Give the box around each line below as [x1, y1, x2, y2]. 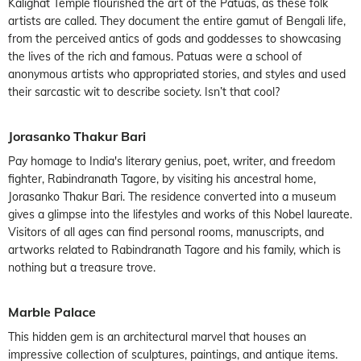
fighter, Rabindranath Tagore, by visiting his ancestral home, [8, 171, 316, 186]
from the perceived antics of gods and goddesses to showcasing [8, 31, 341, 46]
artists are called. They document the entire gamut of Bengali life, [8, 13, 346, 28]
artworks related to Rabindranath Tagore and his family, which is [8, 242, 341, 257]
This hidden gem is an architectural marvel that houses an [8, 329, 306, 344]
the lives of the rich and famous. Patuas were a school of [8, 48, 302, 64]
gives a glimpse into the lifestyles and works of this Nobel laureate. [8, 206, 352, 222]
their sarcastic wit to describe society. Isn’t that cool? [8, 84, 280, 99]
